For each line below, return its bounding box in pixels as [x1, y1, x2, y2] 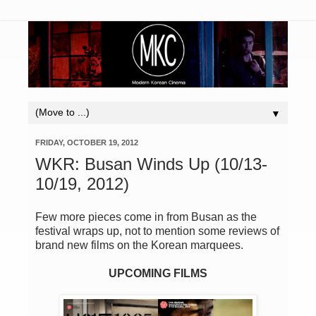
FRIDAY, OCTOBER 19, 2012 [35, 138, 138, 147]
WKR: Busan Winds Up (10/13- [35, 154, 267, 174]
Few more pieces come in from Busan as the [35, 211, 257, 224]
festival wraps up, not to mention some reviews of [35, 225, 279, 238]
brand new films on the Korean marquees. [35, 239, 243, 252]
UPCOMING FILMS [109, 267, 207, 280]
